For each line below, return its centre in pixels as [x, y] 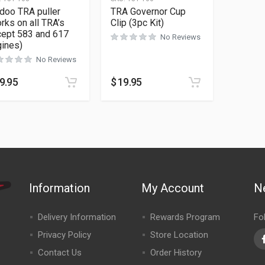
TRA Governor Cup [148, 11]
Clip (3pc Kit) [137, 22]
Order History [176, 252]
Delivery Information [77, 217]
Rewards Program [185, 217]
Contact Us [59, 252]
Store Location [179, 235]
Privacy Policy [64, 235]
